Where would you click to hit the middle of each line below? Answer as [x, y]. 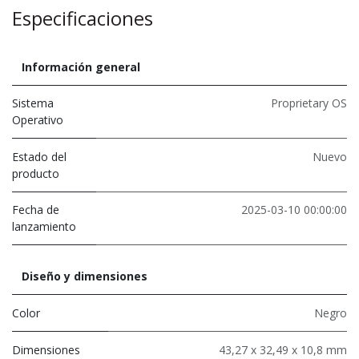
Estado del [39, 156]
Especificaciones [83, 18]
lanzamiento [44, 226]
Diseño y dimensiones [85, 276]
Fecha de [36, 209]
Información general [81, 67]
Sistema [33, 103]
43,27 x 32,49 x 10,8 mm [283, 349]
